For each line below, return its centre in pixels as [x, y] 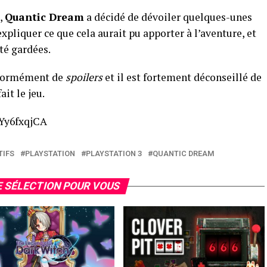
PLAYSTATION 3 [114, 153]
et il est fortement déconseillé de [182, 77]
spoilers [84, 77]
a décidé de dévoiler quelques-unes [168, 17]
